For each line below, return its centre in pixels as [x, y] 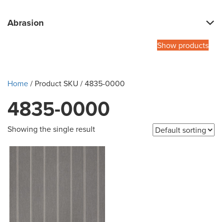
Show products [183, 45]
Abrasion [26, 23]
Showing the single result [51, 129]
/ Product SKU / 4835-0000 [77, 83]
